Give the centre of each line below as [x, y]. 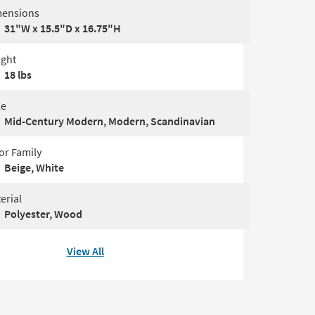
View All [85, 251]
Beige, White [34, 167]
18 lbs [18, 75]
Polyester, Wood [43, 214]
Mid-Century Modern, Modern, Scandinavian [110, 121]
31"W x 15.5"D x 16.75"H [63, 28]
